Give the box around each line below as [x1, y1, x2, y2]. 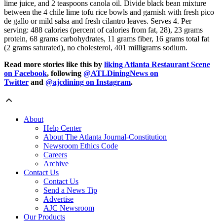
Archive [43, 159, 69, 168]
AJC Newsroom [43, 204, 94, 213]
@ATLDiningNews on [83, 69, 158, 78]
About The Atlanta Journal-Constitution [43, 133, 167, 142]
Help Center [43, 124, 81, 133]
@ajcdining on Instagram [45, 78, 131, 87]
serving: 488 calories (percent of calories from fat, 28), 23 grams [4, 26, 203, 35]
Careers [43, 150, 67, 159]
